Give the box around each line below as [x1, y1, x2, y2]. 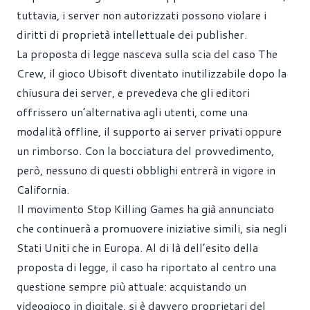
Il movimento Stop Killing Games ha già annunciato [17, 201, 274, 217]
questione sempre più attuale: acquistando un [17, 278, 246, 294]
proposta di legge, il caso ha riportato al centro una [17, 259, 276, 275]
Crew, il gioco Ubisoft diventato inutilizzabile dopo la [17, 65, 286, 81]
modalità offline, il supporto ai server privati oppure [17, 123, 282, 139]
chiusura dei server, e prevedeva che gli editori [17, 84, 250, 100]
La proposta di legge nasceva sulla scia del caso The [17, 46, 277, 62]
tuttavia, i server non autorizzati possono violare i [17, 7, 266, 23]
